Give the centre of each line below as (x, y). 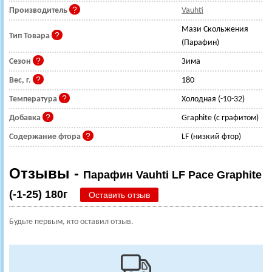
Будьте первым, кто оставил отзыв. (71, 222)
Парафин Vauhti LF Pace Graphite (172, 175)
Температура (34, 99)
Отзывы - (46, 173)
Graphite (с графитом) (220, 118)
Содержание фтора (46, 137)
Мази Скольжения (215, 29)
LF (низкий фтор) (211, 137)
